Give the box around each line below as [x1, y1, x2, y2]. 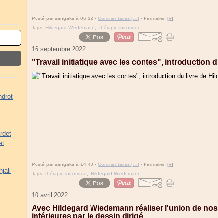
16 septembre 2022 [32, 45, 86, 53]
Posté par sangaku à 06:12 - [32, 16, 98, 21]
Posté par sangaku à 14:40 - [32, 162, 98, 167]
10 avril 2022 [32, 191, 68, 199]
